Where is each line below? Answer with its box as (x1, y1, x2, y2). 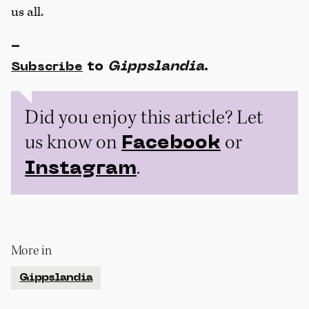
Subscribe (11, 61, 83, 73)
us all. (11, 3, 43, 21)
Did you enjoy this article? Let (25, 104, 263, 130)
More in (11, 241, 52, 259)
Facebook (121, 134, 221, 152)
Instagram (25, 159, 137, 178)
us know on (25, 129, 121, 154)
